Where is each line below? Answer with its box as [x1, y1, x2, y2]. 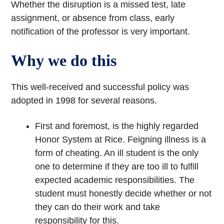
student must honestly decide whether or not [35, 188, 212, 199]
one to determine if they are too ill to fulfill [35, 161, 199, 172]
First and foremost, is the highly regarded [35, 121, 199, 131]
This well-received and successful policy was [11, 82, 189, 92]
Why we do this [11, 51, 117, 70]
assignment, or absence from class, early [11, 13, 175, 23]
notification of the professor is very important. [11, 26, 190, 37]
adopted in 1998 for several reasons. [11, 95, 157, 106]
